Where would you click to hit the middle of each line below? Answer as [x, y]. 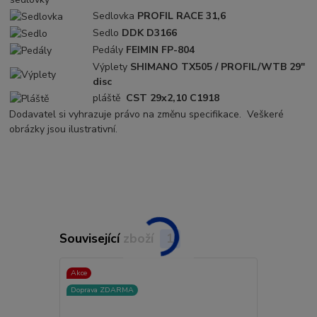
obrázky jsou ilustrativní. [64, 129]
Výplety [110, 67]
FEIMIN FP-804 [161, 50]
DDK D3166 [150, 33]
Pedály [108, 50]
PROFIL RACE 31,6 [182, 16]
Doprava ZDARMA [102, 289]
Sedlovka [114, 16]
